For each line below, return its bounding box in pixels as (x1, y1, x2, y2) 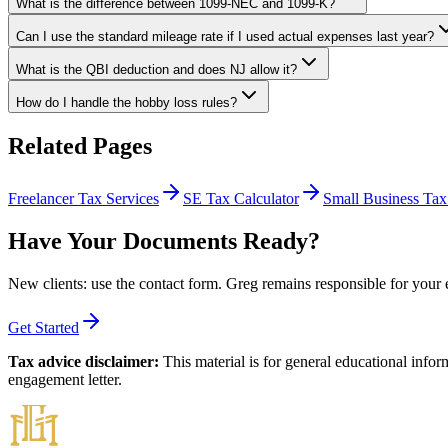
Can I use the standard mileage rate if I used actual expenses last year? (16, 29, 434, 45)
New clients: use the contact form (8, 274, 218, 292)
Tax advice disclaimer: (8, 352, 159, 370)
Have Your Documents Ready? (8, 227, 320, 254)
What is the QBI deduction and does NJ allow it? (16, 62, 297, 78)
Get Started (8, 318, 79, 336)
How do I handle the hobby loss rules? (16, 95, 237, 111)
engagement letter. (8, 370, 122, 388)
